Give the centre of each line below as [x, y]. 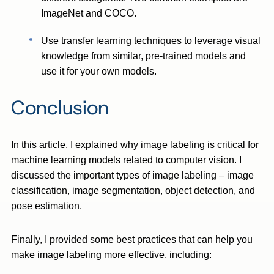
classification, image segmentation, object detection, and [133, 191]
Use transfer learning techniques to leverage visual [151, 41]
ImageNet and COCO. [90, 13]
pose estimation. [48, 206]
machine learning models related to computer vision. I [126, 160]
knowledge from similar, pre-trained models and [144, 56]
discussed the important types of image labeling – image [132, 175]
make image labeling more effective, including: [111, 255]
